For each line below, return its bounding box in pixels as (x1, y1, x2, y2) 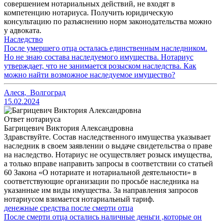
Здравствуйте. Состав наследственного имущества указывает (4, 133, 211, 142)
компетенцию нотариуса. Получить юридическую (4, 8, 173, 17)
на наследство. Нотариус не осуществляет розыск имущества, (4, 150, 212, 159)
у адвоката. (4, 26, 41, 35)
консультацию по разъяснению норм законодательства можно (4, 17, 212, 26)
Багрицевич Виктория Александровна (4, 124, 133, 133)
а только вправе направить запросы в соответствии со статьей (4, 159, 213, 168)
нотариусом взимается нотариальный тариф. (4, 195, 154, 204)
